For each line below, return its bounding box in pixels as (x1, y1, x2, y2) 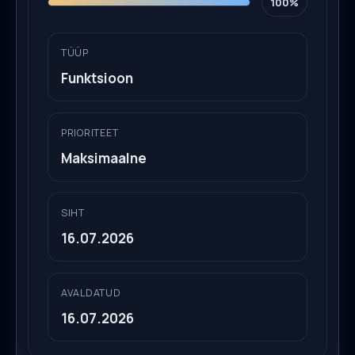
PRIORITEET (61, 125, 119, 139)
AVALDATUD (61, 285, 121, 300)
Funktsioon (61, 68, 133, 87)
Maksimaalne (61, 148, 147, 167)
